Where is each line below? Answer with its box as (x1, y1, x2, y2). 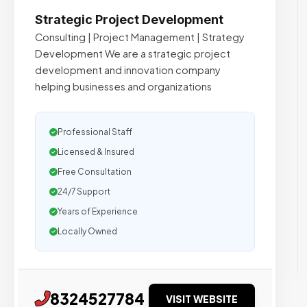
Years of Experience (58, 206, 138, 217)
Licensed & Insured (58, 147, 134, 157)
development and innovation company (35, 64, 221, 76)
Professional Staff (58, 127, 132, 137)
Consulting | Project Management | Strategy (35, 31, 245, 43)
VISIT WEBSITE (166, 293, 238, 305)
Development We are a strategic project (35, 47, 230, 60)
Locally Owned (58, 226, 117, 236)
